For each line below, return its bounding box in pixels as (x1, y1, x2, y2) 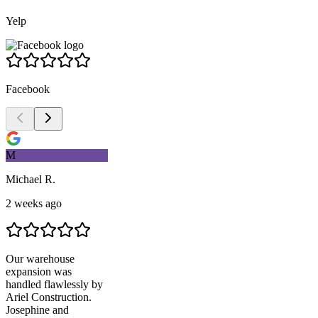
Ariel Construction (6, 290, 89, 303)
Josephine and (6, 303, 69, 316)
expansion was (6, 265, 72, 278)
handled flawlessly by (6, 278, 103, 290)
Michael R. (6, 172, 55, 185)
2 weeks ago (6, 197, 62, 209)
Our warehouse (6, 252, 75, 265)
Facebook (6, 82, 50, 95)
